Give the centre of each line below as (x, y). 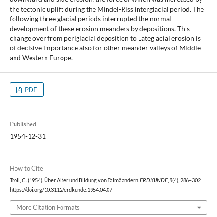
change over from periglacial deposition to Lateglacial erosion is (105, 38)
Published (23, 124)
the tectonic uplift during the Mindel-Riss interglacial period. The (107, 9)
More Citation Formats (48, 207)
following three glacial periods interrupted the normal (90, 19)
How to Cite (26, 168)
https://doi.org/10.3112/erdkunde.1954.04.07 (61, 190)
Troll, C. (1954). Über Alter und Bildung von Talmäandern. (75, 180)
